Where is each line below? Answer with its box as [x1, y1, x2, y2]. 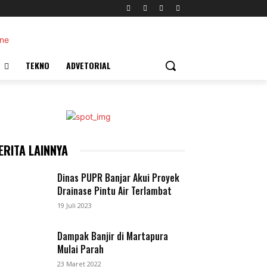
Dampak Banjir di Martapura [57, 229, 169, 244]
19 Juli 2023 [57, 201, 92, 210]
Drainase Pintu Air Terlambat [57, 184, 172, 198]
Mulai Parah [57, 242, 104, 257]
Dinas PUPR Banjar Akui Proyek [57, 170, 180, 185]
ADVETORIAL [66, 59, 111, 72]
